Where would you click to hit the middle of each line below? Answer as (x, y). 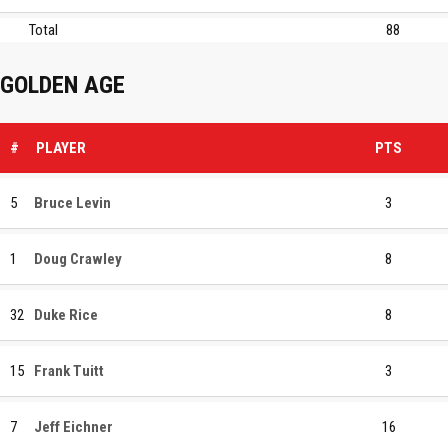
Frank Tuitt (69, 370)
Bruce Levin (72, 202)
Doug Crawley (78, 258)
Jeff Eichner (73, 426)
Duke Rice (66, 314)
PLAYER (61, 147)
